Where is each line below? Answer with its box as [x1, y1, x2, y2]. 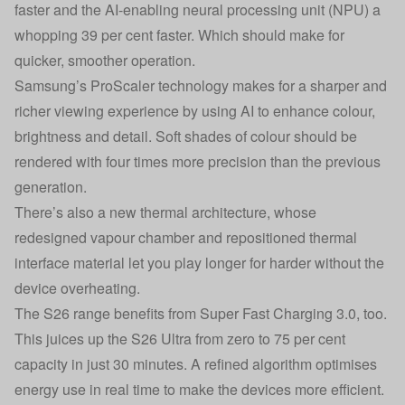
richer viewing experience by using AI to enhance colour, [14, 100, 375, 121]
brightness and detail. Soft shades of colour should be [14, 126, 357, 146]
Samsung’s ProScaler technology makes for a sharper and [14, 75, 387, 96]
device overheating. [14, 278, 140, 298]
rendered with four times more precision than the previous [14, 151, 381, 172]
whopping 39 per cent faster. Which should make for [14, 24, 344, 45]
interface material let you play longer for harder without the [14, 252, 384, 273]
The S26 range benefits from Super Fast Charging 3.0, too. [14, 303, 387, 324]
